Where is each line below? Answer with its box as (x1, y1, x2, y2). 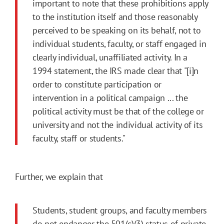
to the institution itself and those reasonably (32, 11, 197, 23)
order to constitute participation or (32, 78, 162, 90)
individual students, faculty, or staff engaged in (32, 38, 206, 50)
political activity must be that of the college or (32, 105, 204, 117)
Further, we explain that (15, 171, 105, 183)
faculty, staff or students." (32, 132, 125, 144)
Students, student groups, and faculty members (32, 204, 207, 216)
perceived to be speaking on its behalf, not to (32, 24, 201, 36)
